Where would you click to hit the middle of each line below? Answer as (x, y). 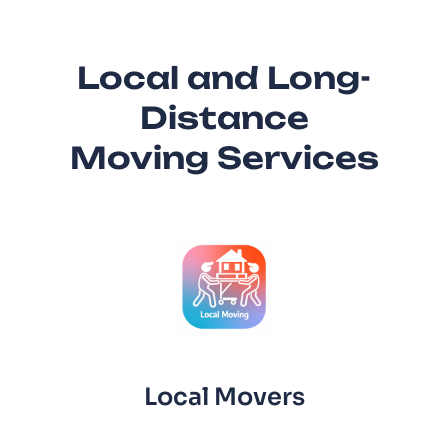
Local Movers (224, 396)
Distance (224, 117)
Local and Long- (224, 77)
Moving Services (224, 157)
